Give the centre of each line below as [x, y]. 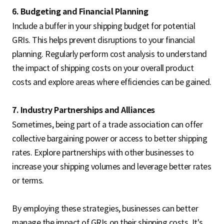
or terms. [28, 181]
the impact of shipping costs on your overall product [103, 68]
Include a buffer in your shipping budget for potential [104, 26]
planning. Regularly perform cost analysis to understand [109, 54]
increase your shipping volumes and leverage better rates [112, 167]
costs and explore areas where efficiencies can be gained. [112, 82]
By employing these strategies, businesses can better [105, 209]
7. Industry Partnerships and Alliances [83, 110]
